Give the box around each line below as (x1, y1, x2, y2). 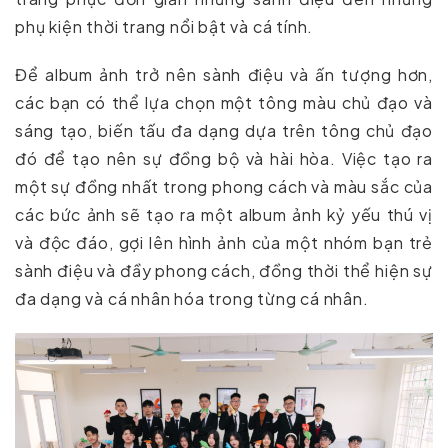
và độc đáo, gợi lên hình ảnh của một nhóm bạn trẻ (15, 232, 433, 254)
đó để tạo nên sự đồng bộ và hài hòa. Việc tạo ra (15, 148, 433, 170)
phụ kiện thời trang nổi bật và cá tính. (15, 16, 314, 38)
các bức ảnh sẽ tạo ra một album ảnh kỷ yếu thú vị (15, 204, 433, 226)
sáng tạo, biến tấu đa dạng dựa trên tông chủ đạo (15, 120, 433, 142)
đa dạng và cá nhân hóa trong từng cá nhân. (15, 288, 369, 310)
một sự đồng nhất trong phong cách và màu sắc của (15, 176, 433, 198)
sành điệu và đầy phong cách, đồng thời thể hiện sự (15, 260, 433, 282)
